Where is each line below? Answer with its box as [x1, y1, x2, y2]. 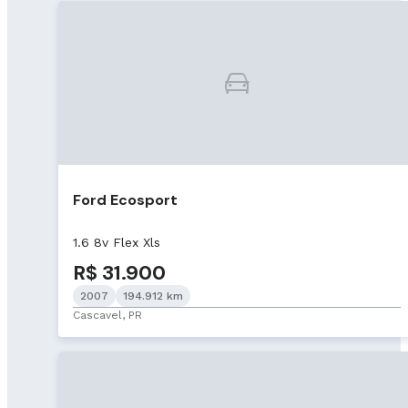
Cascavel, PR [73, 309, 142, 322]
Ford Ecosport [73, 189, 178, 209]
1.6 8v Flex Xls [73, 235, 160, 250]
